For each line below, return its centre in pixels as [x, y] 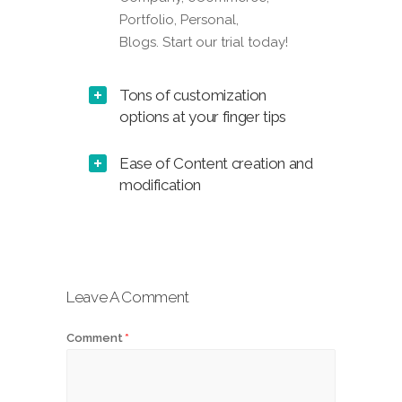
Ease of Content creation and [216, 164]
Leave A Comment [128, 297]
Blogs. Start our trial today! [204, 43]
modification [160, 185]
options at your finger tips [203, 117]
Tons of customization [193, 96]
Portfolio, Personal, [179, 20]
